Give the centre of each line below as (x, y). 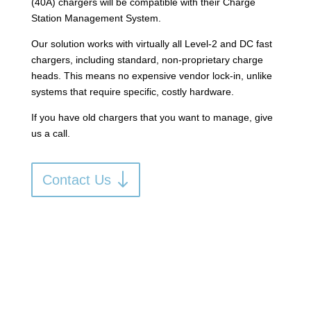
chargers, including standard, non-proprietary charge (147, 60)
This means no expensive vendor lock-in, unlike (168, 76)
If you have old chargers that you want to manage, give (152, 117)
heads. (47, 76)
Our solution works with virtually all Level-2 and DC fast (151, 44)
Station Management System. (96, 18)
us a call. (50, 133)
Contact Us (76, 180)
